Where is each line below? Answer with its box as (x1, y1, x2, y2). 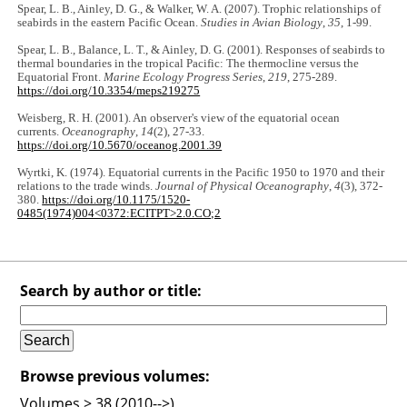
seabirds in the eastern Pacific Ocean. (17, 15, 202, 29)
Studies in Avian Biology (201, 15, 323, 29)
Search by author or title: (20, 280, 203, 301)
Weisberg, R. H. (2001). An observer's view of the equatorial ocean (17, 111, 341, 124)
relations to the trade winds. (17, 179, 156, 193)
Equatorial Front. (17, 70, 104, 84)
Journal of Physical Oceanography (155, 179, 330, 193)
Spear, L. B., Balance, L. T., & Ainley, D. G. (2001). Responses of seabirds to (17, 43, 386, 56)
